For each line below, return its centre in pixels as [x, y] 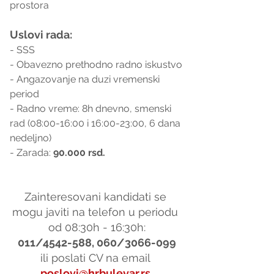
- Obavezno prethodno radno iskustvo [96, 64]
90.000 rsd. [79, 152]
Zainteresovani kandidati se [97, 196]
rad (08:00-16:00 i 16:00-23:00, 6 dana [96, 123]
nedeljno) [31, 138]
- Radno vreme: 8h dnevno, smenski [92, 108]
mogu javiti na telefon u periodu [97, 212]
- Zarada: [31, 152]
